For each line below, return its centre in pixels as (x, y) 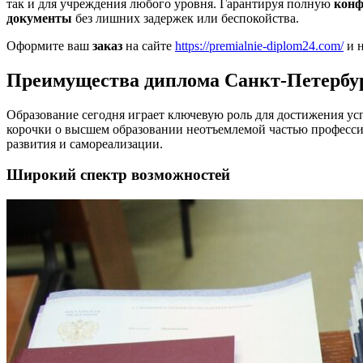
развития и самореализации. (85, 143)
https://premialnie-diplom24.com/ (259, 45)
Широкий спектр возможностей (118, 175)
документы (39, 18)
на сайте (149, 45)
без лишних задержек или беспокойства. (186, 18)
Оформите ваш (49, 45)
